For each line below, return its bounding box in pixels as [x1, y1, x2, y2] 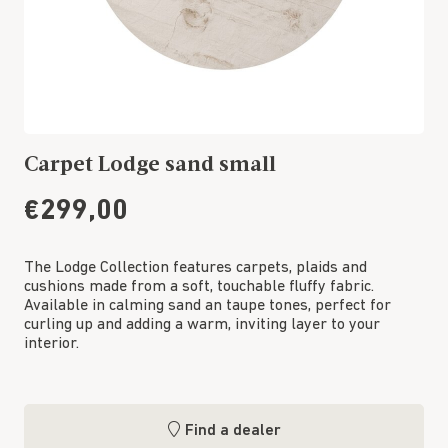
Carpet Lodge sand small [24, 151, 276, 177]
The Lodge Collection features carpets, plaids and [24, 260, 367, 276]
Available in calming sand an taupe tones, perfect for [24, 298, 391, 314]
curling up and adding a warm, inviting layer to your [24, 317, 380, 333]
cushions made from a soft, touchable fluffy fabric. [24, 279, 374, 295]
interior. [24, 336, 79, 352]
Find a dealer [184, 423, 281, 439]
